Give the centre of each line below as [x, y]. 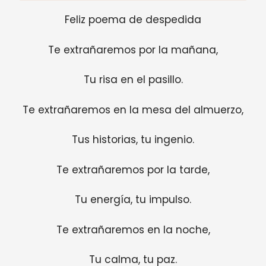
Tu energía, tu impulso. [133, 199]
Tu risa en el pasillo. [133, 80]
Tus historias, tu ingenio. [133, 140]
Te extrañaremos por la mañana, [133, 50]
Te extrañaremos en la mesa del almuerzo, [133, 110]
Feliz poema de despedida [133, 20]
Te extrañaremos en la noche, [133, 229]
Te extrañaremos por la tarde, [133, 170]
